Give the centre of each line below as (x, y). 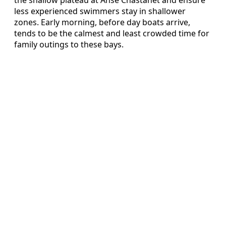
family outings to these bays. (69, 45)
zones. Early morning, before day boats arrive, (102, 22)
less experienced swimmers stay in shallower (100, 11)
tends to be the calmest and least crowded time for (112, 34)
